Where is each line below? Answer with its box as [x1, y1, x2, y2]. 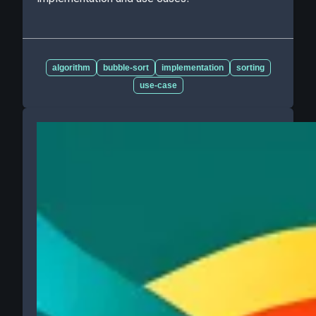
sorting [236, 62, 265, 73]
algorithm [51, 62, 90, 73]
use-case [139, 80, 177, 90]
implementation [161, 62, 224, 73]
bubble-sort [102, 62, 149, 73]
